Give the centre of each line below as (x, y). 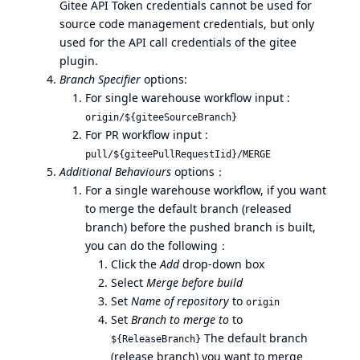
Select (129, 282)
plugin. (79, 60)
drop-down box (222, 264)
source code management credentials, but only (187, 23)
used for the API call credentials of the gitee (178, 42)
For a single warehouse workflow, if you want (206, 190)
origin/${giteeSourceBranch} (161, 117)
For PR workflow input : (147, 134)
